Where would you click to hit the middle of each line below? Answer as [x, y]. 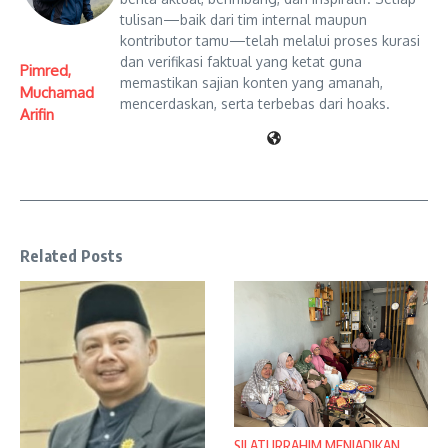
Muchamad [57, 92]
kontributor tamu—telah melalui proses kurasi [270, 40]
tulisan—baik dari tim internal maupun [243, 19]
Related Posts [72, 256]
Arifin [37, 114]
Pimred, [45, 70]
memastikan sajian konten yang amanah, [251, 82]
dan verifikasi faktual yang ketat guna [241, 61]
